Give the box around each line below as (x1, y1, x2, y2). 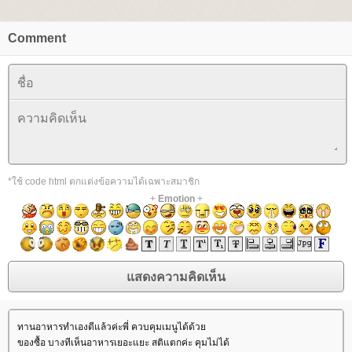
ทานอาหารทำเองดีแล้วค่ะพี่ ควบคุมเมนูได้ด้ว (17, 321, 206, 332)
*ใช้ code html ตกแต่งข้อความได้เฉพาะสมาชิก (8, 176, 200, 187)
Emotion (157, 193, 195, 204)
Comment (8, 31, 66, 45)
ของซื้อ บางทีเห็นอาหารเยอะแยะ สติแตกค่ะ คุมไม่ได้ (17, 337, 229, 348)
